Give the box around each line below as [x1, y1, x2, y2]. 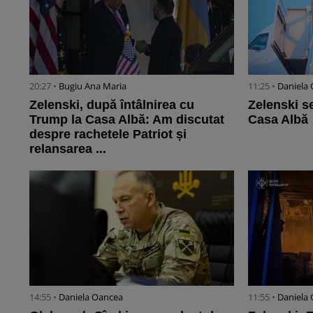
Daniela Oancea [59, 291, 123, 304]
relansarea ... [29, 142, 106, 156]
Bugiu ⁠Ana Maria [59, 80, 126, 93]
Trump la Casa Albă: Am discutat [29, 112, 224, 127]
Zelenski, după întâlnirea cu [29, 98, 194, 112]
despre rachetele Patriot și [29, 127, 187, 142]
